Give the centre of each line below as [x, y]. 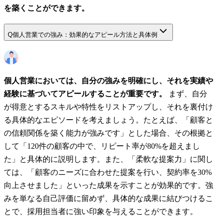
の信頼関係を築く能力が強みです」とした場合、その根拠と [108, 133]
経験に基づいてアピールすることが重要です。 [85, 93]
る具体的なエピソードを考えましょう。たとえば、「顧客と [108, 120]
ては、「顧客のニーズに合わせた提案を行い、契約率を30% [108, 172]
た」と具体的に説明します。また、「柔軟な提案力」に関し [108, 159]
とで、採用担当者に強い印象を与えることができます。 [101, 211]
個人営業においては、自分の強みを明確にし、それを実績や [108, 80]
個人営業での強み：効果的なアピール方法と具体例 [85, 34]
